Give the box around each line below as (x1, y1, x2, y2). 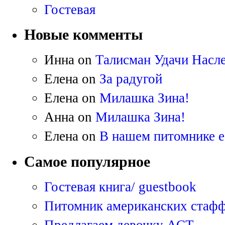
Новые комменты (24, 26, 143, 44)
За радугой (99, 71, 162, 87)
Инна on (44, 52, 95, 68)
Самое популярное (24, 153, 150, 170)
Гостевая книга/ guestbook (44, 179, 196, 194)
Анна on (44, 109, 95, 125)
